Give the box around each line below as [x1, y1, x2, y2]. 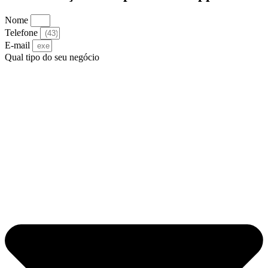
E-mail [5, 40, 32, 51]
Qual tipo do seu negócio [5, 52, 99, 63]
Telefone [5, 28, 40, 38]
